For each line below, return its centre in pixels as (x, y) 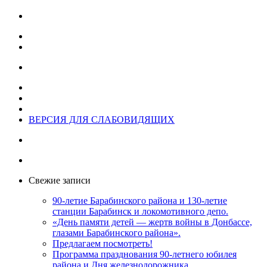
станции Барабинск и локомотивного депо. (140, 212)
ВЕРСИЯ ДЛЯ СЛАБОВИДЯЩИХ (102, 120)
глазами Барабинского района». (117, 233)
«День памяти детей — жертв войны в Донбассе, (152, 222)
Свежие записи (60, 181)
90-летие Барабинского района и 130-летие (140, 201)
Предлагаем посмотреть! (103, 244)
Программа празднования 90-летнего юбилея (145, 254)
